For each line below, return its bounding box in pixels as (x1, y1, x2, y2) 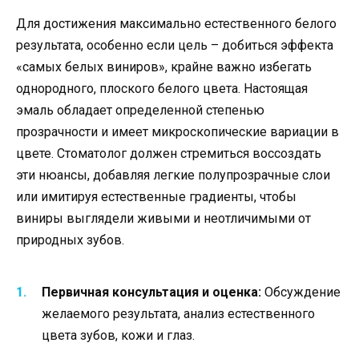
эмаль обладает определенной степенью (16, 103, 264, 119)
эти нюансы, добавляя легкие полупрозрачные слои (16, 167, 330, 184)
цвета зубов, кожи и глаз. (42, 328, 195, 344)
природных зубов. (16, 232, 124, 248)
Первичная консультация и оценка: (42, 284, 261, 301)
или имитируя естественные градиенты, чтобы (16, 189, 296, 205)
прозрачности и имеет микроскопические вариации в (16, 124, 339, 140)
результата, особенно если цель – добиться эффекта (16, 38, 333, 54)
